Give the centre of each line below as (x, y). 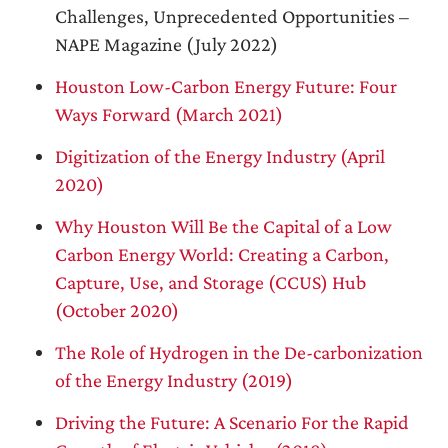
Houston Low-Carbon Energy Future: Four (226, 86)
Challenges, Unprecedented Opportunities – (232, 16)
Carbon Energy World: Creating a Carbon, (222, 254)
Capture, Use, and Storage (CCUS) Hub (210, 282)
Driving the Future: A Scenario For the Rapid (232, 422)
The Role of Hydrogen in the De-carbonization (239, 352)
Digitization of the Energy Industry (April (220, 156)
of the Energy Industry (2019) (174, 380)
